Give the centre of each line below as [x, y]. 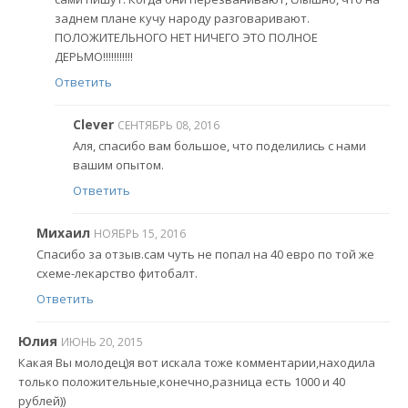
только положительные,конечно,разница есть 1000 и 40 [182, 382]
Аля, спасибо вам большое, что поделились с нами [219, 146]
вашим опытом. [118, 165]
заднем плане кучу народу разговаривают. [182, 19]
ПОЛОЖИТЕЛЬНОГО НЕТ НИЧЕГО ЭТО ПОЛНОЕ [186, 38]
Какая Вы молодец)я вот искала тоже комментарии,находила [197, 363]
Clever [93, 124]
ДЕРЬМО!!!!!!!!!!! [94, 57]
